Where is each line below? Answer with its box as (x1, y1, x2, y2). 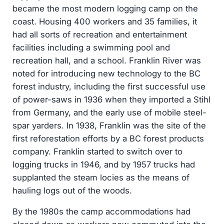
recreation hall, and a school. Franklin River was (12, 55, 201, 66)
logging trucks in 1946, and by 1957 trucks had (12, 159, 195, 170)
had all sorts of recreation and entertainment (12, 29, 187, 40)
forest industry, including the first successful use (12, 81, 205, 92)
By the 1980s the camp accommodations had (12, 206, 190, 217)
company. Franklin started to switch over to (12, 146, 182, 157)
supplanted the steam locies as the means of (12, 172, 189, 183)
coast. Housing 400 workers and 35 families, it (12, 16, 197, 27)
